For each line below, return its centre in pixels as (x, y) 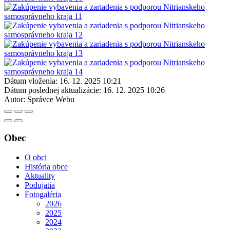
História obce (46, 167)
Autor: (15, 99)
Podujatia (40, 185)
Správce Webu (51, 99)
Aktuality (40, 176)
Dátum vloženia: (31, 81)
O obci (36, 158)
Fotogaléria (43, 195)
